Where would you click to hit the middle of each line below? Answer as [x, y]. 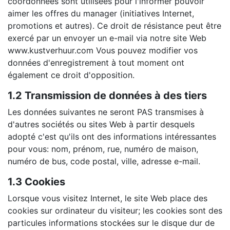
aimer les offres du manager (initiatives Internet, [101, 13]
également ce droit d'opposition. [71, 75]
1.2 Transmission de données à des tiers [107, 95]
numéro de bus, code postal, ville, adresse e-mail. [104, 161]
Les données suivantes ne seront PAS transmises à [106, 112]
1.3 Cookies [36, 181]
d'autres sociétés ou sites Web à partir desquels [101, 124]
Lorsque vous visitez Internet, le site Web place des [108, 198]
